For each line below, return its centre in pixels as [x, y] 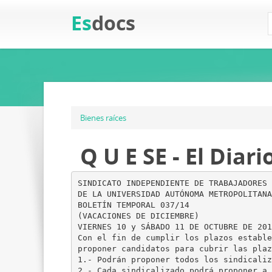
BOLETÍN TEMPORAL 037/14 [133, 205]
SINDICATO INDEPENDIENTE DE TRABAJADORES [172, 183]
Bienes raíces [103, 118]
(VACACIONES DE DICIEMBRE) [138, 216]
